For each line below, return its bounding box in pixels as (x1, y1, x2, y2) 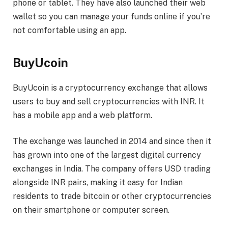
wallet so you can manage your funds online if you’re (13, 12, 210, 22)
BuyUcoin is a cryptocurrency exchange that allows (13, 82, 208, 93)
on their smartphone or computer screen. (13, 205, 169, 215)
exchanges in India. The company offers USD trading (13, 164, 211, 174)
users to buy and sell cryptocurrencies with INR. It (13, 96, 205, 106)
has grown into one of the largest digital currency (13, 150, 201, 160)
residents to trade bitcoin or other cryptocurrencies (13, 191, 211, 202)
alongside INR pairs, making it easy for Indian (13, 178, 183, 188)
